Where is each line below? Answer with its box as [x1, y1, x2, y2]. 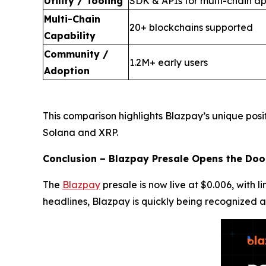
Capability [44, 29, 96, 42]
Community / [44, 47, 109, 60]
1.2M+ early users [129, 56, 208, 68]
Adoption [44, 64, 90, 77]
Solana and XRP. [43, 126, 118, 138]
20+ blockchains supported [129, 21, 253, 33]
